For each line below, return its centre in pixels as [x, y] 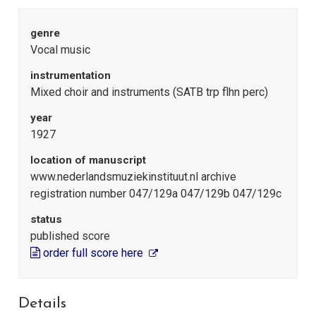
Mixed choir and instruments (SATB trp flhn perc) [149, 92]
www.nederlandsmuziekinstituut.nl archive [133, 177]
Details [42, 303]
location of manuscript [88, 160]
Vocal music [60, 50]
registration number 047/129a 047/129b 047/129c [156, 194]
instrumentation [71, 76]
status [46, 220]
